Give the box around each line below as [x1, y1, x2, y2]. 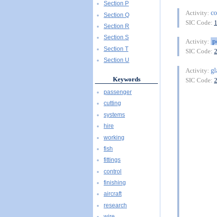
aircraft [104, 190, 122, 198]
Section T [104, 45, 128, 52]
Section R [104, 23, 129, 30]
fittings [104, 156, 121, 164]
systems [104, 111, 125, 118]
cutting [104, 100, 121, 107]
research [104, 201, 127, 209]
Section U [104, 57, 129, 64]
